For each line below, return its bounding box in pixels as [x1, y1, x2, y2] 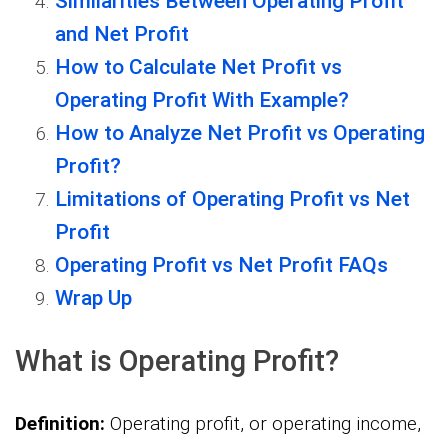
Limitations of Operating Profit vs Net [55, 186, 410, 211]
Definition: [15, 412, 105, 436]
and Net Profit [55, 21, 189, 46]
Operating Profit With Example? [55, 87, 349, 112]
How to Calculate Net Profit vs [55, 54, 342, 79]
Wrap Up [55, 285, 132, 310]
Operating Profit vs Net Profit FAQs [55, 252, 388, 277]
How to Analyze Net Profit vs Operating [55, 120, 425, 145]
